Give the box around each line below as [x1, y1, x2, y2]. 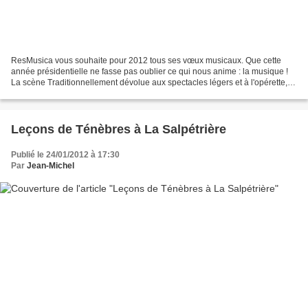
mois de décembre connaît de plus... [11, 89, 146, 99]
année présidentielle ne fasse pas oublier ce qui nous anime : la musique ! [11, 67, 288, 77]
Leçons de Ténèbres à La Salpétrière [11, 122, 226, 137]
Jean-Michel [27, 161, 74, 171]
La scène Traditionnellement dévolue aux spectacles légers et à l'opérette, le [11, 78, 296, 88]
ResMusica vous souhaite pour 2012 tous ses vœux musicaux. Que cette [11, 56, 281, 66]
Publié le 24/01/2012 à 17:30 [11, 150, 120, 160]
